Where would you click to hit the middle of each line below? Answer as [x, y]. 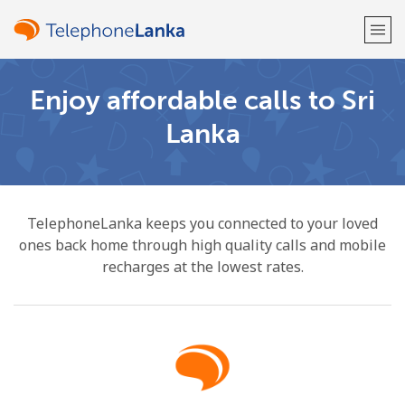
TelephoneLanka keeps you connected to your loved [202, 223]
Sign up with [202, 198]
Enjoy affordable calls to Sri [202, 100]
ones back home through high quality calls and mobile [202, 245]
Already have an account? [171, 151]
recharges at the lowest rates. [202, 267]
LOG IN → [280, 151]
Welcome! [202, 100]
